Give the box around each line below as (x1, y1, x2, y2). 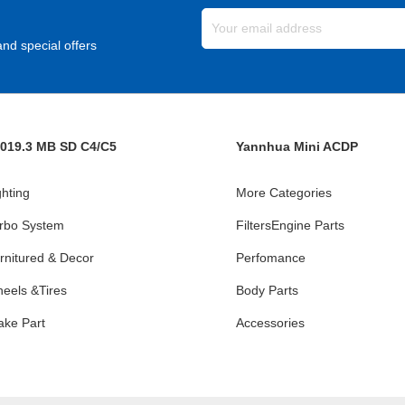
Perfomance (236, 250, 306, 265)
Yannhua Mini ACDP (236, 139, 358, 154)
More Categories (236, 185, 332, 200)
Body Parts (236, 283, 298, 297)
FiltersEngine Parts (236, 218, 344, 232)
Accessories (236, 316, 305, 330)
